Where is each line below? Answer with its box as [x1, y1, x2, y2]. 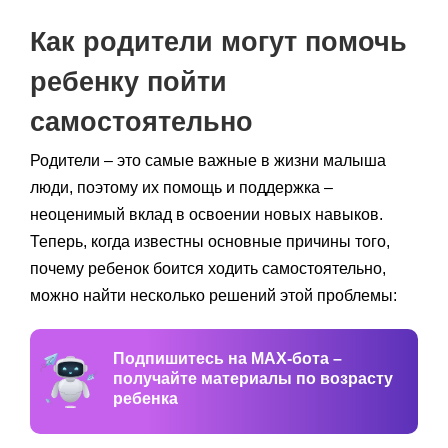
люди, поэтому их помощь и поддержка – [30, 178, 333, 196]
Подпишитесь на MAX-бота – [112, 349, 342, 367]
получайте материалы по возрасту [112, 369, 393, 387]
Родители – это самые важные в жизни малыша [30, 151, 386, 169]
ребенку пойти [30, 66, 227, 97]
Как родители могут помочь [30, 26, 407, 57]
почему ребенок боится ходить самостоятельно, [30, 259, 386, 277]
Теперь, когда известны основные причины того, [30, 232, 390, 250]
